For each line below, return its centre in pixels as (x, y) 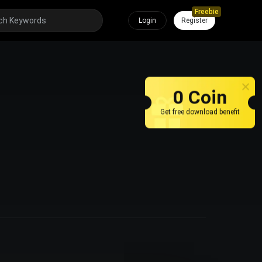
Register (194, 20)
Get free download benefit (200, 110)
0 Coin (200, 95)
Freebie (206, 12)
